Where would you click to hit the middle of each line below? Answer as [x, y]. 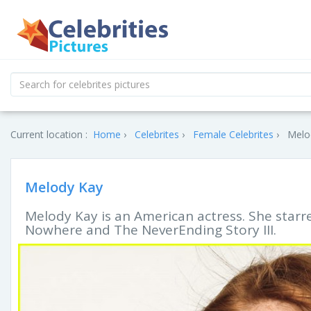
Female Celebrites [233, 134]
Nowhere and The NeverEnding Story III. [151, 230]
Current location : [49, 134]
